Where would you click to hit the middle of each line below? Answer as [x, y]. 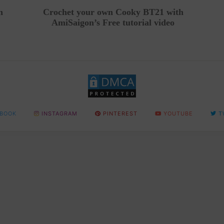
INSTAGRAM [59, 114]
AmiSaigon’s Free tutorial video [113, 23]
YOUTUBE [178, 114]
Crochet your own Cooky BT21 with [113, 12]
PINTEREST [120, 114]
